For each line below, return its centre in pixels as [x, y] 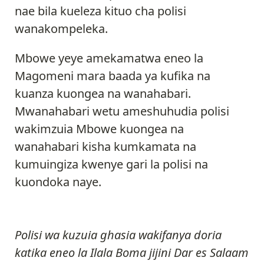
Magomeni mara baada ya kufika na [113, 75]
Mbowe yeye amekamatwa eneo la [109, 58]
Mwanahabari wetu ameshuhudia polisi [122, 111]
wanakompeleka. [63, 28]
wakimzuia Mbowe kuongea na [99, 128]
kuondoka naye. [60, 181]
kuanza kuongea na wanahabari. [103, 93]
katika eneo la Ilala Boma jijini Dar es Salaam [132, 252]
